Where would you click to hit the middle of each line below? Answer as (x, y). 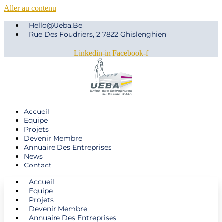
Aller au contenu (30, 8)
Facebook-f (130, 53)
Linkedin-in (92, 53)
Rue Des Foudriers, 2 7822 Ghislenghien (97, 34)
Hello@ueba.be (55, 25)
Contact (38, 165)
